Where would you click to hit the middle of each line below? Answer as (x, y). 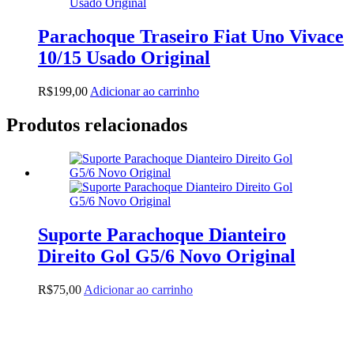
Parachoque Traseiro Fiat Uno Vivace (191, 37)
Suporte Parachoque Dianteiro (162, 234)
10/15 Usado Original (124, 58)
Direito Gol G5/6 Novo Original (167, 256)
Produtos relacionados (97, 125)
